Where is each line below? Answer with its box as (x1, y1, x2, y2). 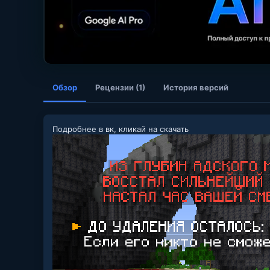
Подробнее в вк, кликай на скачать (52, 124, 189, 134)
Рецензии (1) (95, 82, 145, 92)
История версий (163, 82, 228, 92)
